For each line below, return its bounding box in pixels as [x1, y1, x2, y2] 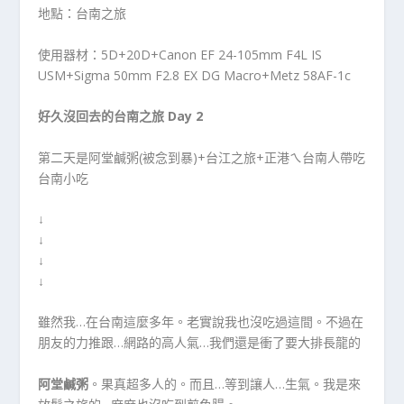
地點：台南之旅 [38, 5, 127, 23]
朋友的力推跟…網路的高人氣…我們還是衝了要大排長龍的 [38, 334, 362, 352]
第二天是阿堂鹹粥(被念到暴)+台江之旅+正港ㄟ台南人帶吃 [38, 148, 366, 166]
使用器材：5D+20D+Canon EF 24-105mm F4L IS [38, 45, 323, 63]
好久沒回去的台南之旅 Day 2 [38, 107, 204, 125]
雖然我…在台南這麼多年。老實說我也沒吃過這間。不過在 [38, 313, 364, 331]
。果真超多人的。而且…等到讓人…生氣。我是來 [88, 374, 362, 392]
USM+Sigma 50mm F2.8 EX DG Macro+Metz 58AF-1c [38, 66, 352, 84]
